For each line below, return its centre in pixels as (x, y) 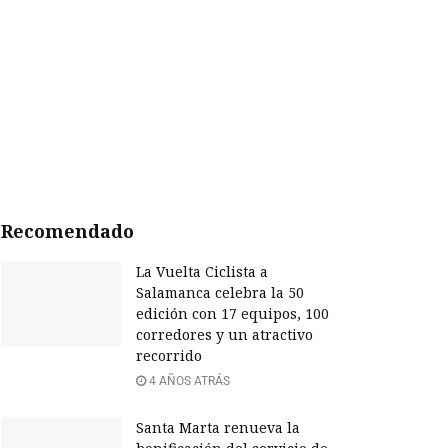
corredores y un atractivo (224, 335)
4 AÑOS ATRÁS (188, 381)
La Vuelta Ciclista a (202, 272)
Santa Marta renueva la (218, 428)
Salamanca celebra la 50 (220, 293)
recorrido (169, 356)
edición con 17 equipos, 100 (232, 314)
